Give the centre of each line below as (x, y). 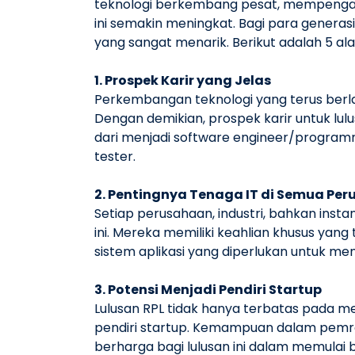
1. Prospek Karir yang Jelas (183, 80)
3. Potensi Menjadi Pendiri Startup (208, 289)
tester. (115, 156)
